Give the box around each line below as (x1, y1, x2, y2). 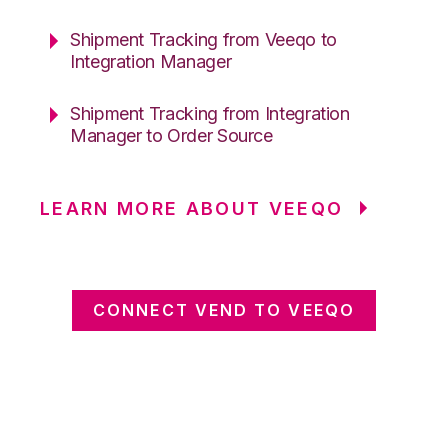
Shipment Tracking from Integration (70, 102, 350, 124)
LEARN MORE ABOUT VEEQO (40, 197, 344, 219)
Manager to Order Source (70, 124, 273, 146)
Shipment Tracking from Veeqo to (70, 28, 337, 50)
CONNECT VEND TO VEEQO (93, 299, 355, 320)
